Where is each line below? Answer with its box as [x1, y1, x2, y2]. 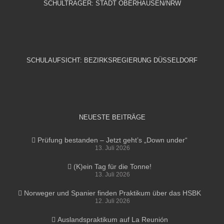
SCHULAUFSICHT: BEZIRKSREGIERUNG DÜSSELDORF [26, 56, 197, 64]
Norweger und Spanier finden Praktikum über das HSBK [24, 188, 201, 197]
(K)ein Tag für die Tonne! [73, 162, 151, 170]
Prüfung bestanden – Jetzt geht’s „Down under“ [37, 135, 187, 144]
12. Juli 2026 [95, 197, 130, 204]
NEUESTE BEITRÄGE [78, 113, 145, 121]
